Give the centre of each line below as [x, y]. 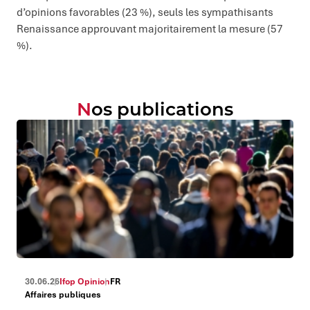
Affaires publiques [63, 294]
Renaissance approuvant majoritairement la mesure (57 [150, 28]
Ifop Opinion [85, 281]
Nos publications [162, 108]
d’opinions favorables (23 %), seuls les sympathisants [145, 12]
